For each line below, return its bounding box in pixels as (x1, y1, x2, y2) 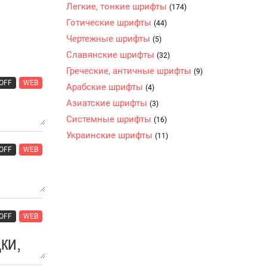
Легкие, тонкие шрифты (66, 1, 169, 12)
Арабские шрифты (66, 82, 145, 92)
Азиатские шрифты (66, 98, 150, 108)
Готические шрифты (66, 17, 154, 28)
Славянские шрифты (66, 49, 157, 60)
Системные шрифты (66, 114, 154, 125)
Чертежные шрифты (66, 33, 153, 44)
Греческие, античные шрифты (66, 66, 194, 76)
